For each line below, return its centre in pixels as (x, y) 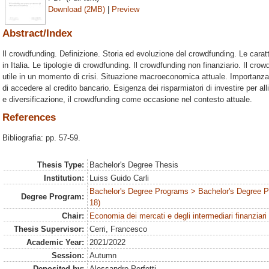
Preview (125, 9)
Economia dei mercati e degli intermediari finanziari (178, 216)
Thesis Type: (60, 165)
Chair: (73, 216)
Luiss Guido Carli (119, 178)
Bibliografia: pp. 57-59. (41, 138)
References (29, 118)
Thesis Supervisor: (49, 229)
